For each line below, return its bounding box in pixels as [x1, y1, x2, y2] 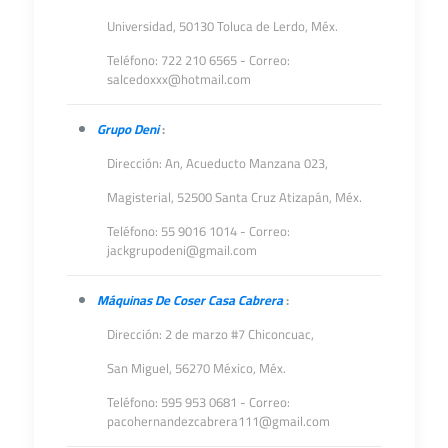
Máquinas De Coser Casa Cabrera [96, 288, 283, 312]
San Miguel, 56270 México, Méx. [106, 356, 286, 380]
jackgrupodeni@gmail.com [106, 238, 257, 262]
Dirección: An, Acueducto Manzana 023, [106, 151, 328, 175]
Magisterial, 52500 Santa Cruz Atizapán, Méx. [106, 185, 362, 209]
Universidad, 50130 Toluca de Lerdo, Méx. [106, 14, 338, 38]
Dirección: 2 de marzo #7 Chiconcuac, [106, 322, 314, 346]
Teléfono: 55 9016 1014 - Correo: [106, 219, 290, 243]
